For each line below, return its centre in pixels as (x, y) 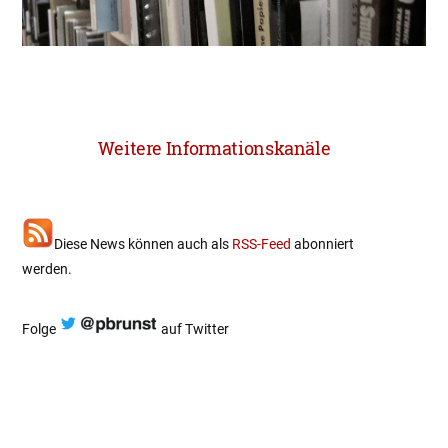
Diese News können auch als (143, 244)
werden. (47, 269)
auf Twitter (193, 329)
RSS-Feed (261, 244)
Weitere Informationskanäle (214, 148)
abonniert (322, 244)
